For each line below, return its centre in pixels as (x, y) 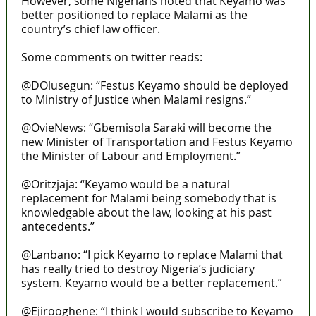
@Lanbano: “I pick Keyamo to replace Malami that (152, 255)
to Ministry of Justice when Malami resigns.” (136, 100)
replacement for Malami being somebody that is (148, 199)
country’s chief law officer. (90, 29)
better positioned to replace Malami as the (134, 15)
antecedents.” (57, 227)
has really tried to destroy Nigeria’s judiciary (138, 269)
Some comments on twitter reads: (111, 57)
